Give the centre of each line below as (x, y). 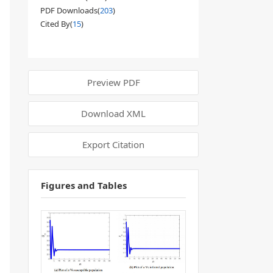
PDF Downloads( (70, 10)
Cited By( (56, 24)
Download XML (113, 113)
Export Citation (113, 144)
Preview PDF (113, 82)
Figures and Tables (84, 185)
